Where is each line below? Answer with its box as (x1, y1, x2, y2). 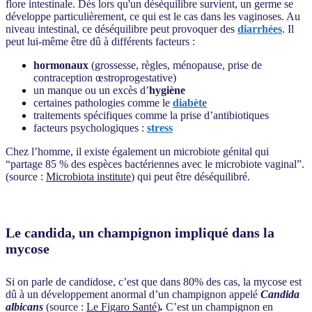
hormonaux (33, 58, 88, 71)
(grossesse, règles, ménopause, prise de (88, 58, 262, 71)
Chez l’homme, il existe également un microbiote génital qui (6, 145, 269, 157)
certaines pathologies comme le (33, 96, 170, 109)
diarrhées (237, 22, 282, 35)
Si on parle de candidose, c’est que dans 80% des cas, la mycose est (6, 275, 302, 288)
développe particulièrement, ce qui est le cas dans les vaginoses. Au (6, 10, 300, 22)
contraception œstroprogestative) (33, 71, 176, 84)
